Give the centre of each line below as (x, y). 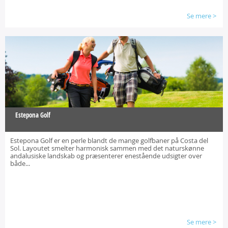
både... (20, 163)
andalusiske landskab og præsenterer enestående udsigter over (106, 156)
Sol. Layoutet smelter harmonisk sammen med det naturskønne (107, 148)
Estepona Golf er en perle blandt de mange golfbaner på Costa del (109, 140)
